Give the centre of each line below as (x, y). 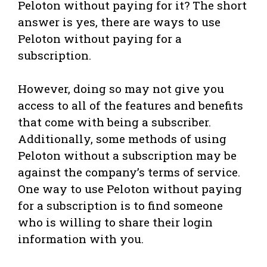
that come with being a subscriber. (114, 122)
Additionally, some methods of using (122, 139)
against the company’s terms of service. (129, 172)
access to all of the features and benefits (131, 105)
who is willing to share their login (115, 222)
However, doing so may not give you (121, 89)
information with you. (81, 239)
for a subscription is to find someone (120, 206)
